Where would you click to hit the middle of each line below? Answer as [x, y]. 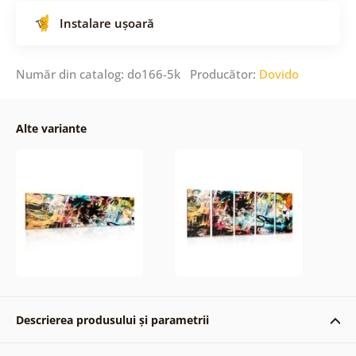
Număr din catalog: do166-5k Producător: [137, 74]
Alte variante [51, 128]
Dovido [279, 74]
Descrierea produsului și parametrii [112, 319]
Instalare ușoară [106, 23]
